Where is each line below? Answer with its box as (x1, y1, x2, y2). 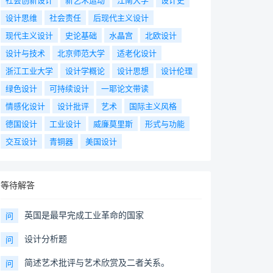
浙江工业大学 (5, 65, 53, 76)
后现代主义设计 (93, 12, 149, 23)
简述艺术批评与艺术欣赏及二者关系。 (24, 256, 169, 268)
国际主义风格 (129, 100, 177, 112)
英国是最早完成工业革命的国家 (24, 208, 144, 221)
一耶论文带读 (101, 82, 149, 94)
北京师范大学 (57, 47, 105, 58)
